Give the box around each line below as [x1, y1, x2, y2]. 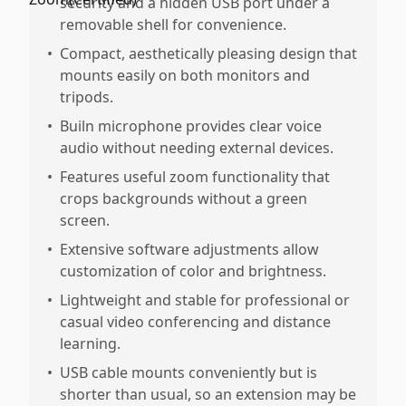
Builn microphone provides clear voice [60, 116, 322, 136]
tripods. [60, 87, 113, 107]
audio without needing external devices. [60, 138, 333, 158]
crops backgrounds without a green [60, 188, 307, 208]
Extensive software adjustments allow [60, 239, 319, 259]
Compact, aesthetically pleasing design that [60, 43, 357, 63]
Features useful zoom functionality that [60, 167, 330, 187]
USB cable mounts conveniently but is [60, 362, 317, 382]
